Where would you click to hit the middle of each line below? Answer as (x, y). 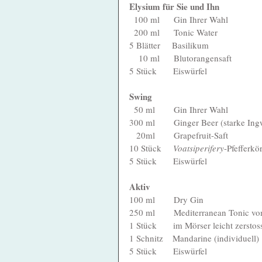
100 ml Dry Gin (166, 199)
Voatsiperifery (199, 148)
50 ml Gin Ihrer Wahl (181, 109)
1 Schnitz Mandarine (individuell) (194, 238)
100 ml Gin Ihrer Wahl (181, 19)
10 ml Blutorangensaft (185, 58)
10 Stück (151, 148)
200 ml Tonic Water (176, 32)
